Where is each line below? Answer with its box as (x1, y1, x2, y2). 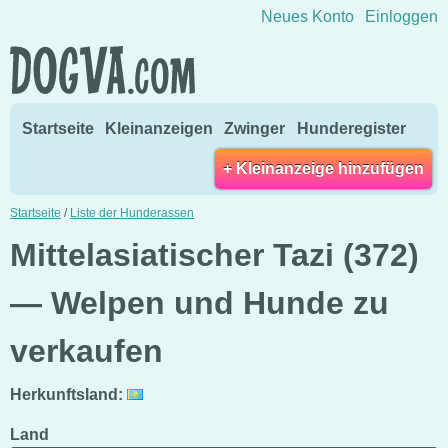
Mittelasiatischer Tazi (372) (10, 236, 419, 273)
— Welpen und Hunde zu (10, 284, 389, 321)
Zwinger (224, 119, 286, 137)
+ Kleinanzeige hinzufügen (223, 159, 424, 177)
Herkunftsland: (10, 385, 123, 403)
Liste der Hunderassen (70, 205, 194, 220)
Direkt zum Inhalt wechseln (128, 5, 320, 22)
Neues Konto (260, 8, 354, 26)
